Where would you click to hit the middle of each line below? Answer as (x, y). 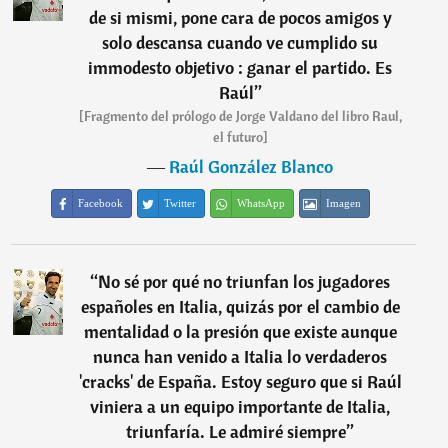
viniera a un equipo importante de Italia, (240, 407)
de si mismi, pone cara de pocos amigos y (240, 18)
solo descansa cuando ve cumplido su (240, 43)
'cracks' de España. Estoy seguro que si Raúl (240, 382)
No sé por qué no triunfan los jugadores (244, 282)
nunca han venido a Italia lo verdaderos (240, 357)
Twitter (180, 203)
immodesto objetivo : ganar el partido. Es (240, 68)
